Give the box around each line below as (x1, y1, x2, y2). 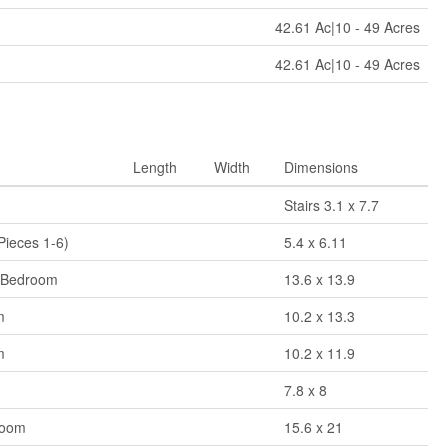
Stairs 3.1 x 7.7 (283, 195, 379, 216)
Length (132, 157, 177, 178)
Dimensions (283, 157, 358, 178)
